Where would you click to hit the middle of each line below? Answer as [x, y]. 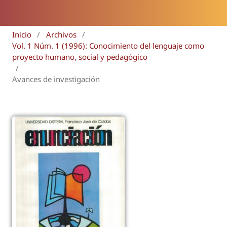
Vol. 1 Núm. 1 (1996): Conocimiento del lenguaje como [108, 45]
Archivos [61, 34]
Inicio [22, 34]
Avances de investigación [56, 79]
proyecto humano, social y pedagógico [80, 56]
